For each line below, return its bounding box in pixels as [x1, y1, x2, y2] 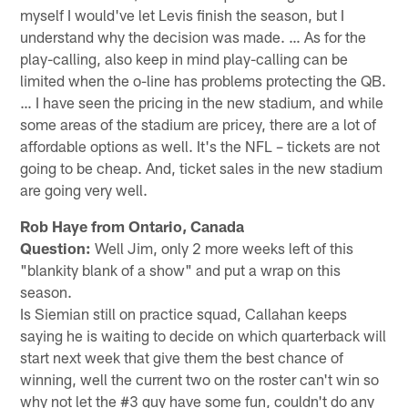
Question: [20, 238, 92, 257]
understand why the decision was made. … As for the [20, 26, 367, 46]
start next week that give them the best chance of [20, 347, 344, 366]
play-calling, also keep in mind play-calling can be [20, 48, 349, 67]
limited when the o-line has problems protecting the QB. [20, 70, 387, 89]
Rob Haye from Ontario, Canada [20, 216, 245, 235]
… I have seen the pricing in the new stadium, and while [20, 92, 384, 111]
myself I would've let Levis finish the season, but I [20, 5, 345, 24]
